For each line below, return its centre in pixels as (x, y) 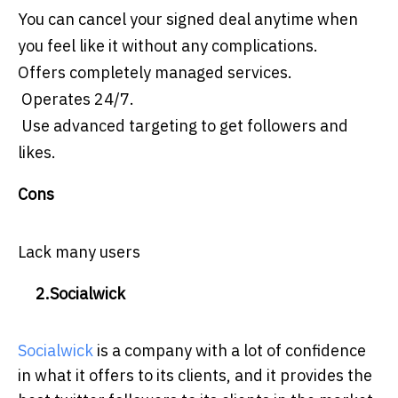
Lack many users (79, 252)
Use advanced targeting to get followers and (183, 126)
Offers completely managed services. (155, 73)
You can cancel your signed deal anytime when (188, 20)
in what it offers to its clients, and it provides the (195, 376)
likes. (37, 153)
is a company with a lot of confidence (230, 351)
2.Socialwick (72, 294)
